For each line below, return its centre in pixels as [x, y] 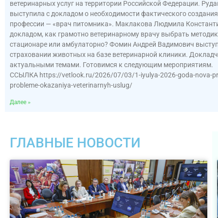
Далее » [20, 102]
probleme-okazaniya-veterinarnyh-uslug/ [71, 85]
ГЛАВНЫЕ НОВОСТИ [75, 143]
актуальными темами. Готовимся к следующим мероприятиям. [111, 65]
